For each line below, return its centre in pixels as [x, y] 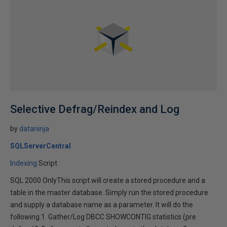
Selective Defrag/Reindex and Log [95, 109]
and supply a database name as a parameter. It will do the [102, 205]
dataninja [34, 129]
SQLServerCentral [41, 146]
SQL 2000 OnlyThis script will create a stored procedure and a [108, 180]
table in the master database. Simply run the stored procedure [109, 193]
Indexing [24, 163]
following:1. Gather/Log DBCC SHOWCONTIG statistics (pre [103, 217]
